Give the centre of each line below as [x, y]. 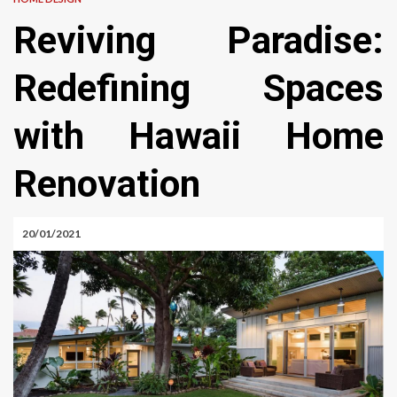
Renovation [107, 183]
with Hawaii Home [198, 136]
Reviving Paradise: [198, 40]
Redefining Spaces [198, 88]
